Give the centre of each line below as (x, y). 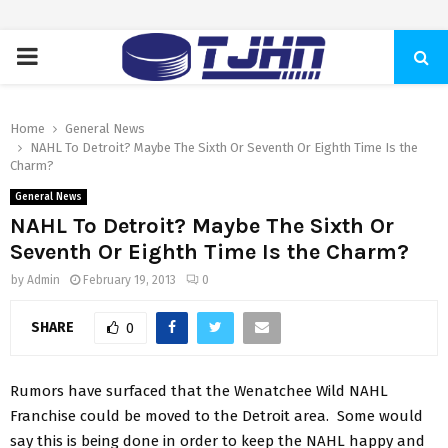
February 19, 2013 (129, 280)
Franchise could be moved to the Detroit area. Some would (216, 415)
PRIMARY (62, 56)
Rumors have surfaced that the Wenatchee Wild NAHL (199, 390)
